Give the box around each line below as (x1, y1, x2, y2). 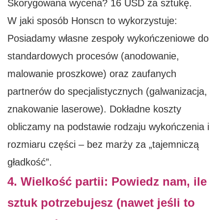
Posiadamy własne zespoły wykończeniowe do (7, 33, 209, 44)
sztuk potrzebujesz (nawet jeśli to (7, 196, 195, 210)
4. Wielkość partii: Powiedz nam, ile (7, 175, 207, 189)
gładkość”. (7, 157, 52, 168)
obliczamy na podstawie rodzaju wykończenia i (7, 121, 209, 133)
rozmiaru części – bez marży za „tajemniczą (7, 139, 199, 150)
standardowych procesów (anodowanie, (7, 51, 179, 62)
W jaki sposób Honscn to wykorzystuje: (7, 15, 177, 27)
